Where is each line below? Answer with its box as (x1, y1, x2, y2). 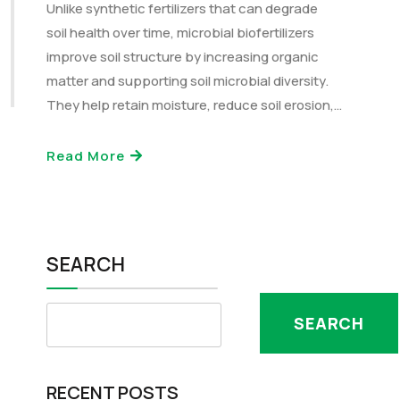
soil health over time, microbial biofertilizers (46, 23, 314, 42)
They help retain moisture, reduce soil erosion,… (46, 96, 342, 114)
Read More (46, 146, 129, 165)
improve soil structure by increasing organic (46, 47, 319, 66)
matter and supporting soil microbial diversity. (46, 71, 329, 90)
